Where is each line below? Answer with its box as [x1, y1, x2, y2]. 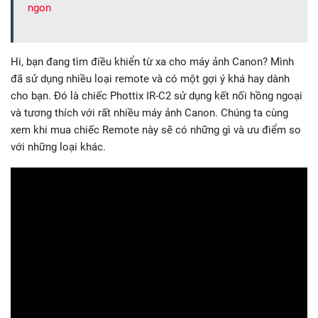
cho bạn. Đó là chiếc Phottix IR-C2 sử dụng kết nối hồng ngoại [11, 89, 302, 103]
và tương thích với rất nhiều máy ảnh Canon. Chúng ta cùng [11, 106, 288, 120]
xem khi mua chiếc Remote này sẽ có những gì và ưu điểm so [11, 124, 301, 137]
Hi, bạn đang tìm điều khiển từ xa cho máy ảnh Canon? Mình [11, 55, 294, 69]
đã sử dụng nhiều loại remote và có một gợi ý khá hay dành [11, 72, 290, 86]
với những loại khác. [11, 141, 106, 154]
